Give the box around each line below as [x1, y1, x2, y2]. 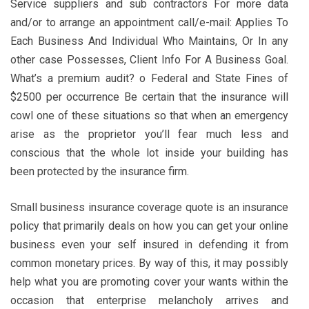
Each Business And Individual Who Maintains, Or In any [10, 34, 288, 48]
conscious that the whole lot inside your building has [10, 146, 288, 159]
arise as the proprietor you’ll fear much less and [10, 127, 288, 141]
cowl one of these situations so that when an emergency [10, 108, 288, 122]
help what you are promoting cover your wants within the [10, 275, 288, 288]
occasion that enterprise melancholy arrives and [10, 293, 288, 307]
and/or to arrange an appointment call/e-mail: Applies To [10, 15, 288, 29]
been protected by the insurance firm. [10, 164, 189, 178]
